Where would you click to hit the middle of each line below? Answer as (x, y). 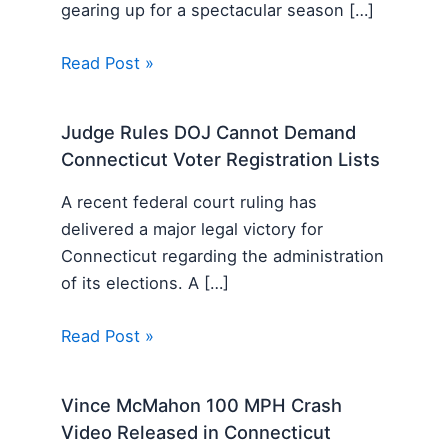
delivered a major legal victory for (192, 229)
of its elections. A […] (145, 283)
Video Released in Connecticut (196, 431)
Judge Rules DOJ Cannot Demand (209, 131)
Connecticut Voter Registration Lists (221, 158)
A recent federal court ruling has (189, 202)
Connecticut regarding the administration (223, 256)
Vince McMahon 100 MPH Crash (202, 404)
